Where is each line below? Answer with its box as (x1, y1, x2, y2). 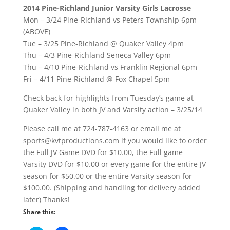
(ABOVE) (23, 27, 50, 37)
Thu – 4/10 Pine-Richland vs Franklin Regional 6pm (23, 62, 197, 72)
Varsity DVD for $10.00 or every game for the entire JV (23, 159, 206, 169)
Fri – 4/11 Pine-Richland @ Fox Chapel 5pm (23, 74, 170, 84)
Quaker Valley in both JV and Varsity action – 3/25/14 (23, 105, 202, 115)
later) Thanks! (23, 195, 70, 205)
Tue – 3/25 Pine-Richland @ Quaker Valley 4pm (23, 39, 184, 49)
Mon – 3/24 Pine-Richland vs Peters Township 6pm (23, 15, 197, 25)
